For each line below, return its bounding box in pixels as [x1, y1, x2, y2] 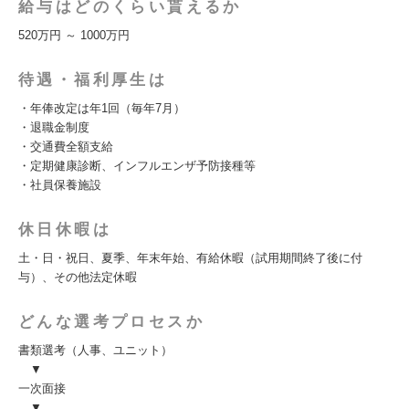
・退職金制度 [18, 121, 89, 134]
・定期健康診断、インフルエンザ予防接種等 [18, 159, 256, 173]
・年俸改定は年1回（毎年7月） [18, 101, 185, 115]
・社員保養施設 [18, 178, 101, 192]
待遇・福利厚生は [18, 71, 168, 89]
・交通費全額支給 [18, 140, 113, 153]
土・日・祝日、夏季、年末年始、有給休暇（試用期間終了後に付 [18, 251, 362, 265]
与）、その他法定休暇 [18, 270, 137, 284]
